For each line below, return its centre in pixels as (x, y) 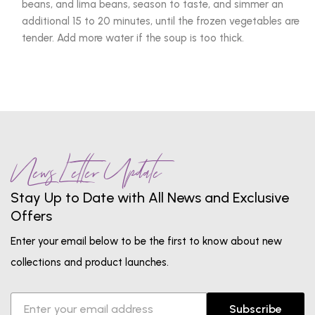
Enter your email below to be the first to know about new (146, 242)
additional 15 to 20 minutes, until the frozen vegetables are (161, 21)
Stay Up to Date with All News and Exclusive (150, 198)
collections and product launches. (90, 263)
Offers (31, 216)
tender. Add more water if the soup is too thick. (133, 38)
